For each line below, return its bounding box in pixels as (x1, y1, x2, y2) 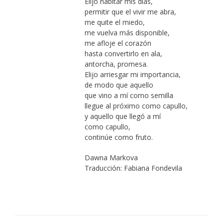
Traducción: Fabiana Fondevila (84, 163, 182, 173)
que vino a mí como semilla (84, 91, 173, 101)
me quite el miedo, (84, 17, 145, 27)
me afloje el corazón (84, 38, 151, 48)
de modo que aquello (84, 80, 153, 90)
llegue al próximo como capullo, (84, 101, 188, 111)
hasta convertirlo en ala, (84, 49, 162, 59)
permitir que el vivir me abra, (84, 7, 176, 17)
